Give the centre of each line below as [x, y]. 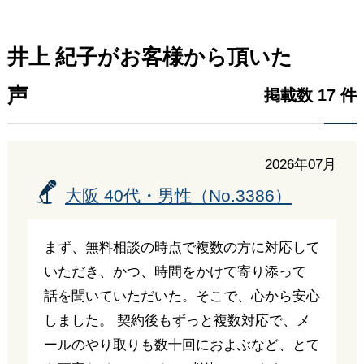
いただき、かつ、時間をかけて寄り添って [175, 272]
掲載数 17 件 [311, 95]
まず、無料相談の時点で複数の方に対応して [182, 247]
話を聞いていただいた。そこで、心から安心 [182, 296]
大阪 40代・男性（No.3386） [178, 196]
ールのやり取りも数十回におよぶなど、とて [182, 345]
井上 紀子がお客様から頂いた [149, 57]
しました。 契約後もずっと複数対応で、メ [177, 321]
